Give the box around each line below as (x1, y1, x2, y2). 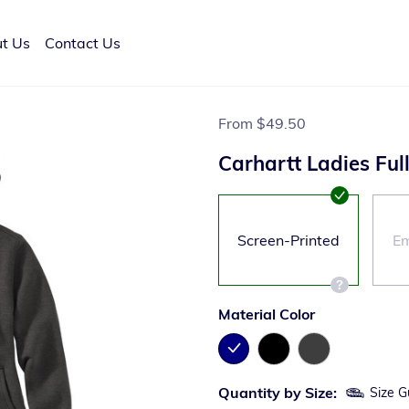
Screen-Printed (237, 231, 340, 249)
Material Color (218, 305, 315, 323)
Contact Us (45, 34, 121, 52)
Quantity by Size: (218, 383, 337, 402)
